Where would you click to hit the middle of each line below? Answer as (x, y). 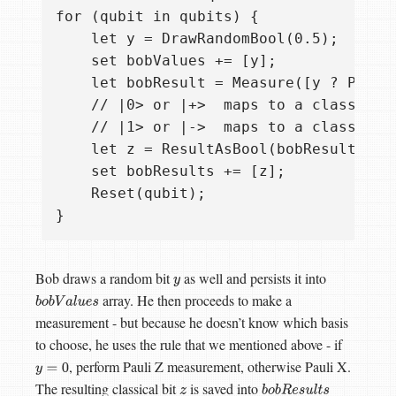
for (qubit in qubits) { (157, 16)
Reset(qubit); (131, 193)
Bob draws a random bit (104, 278)
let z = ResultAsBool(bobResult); (215, 148)
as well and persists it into (253, 278)
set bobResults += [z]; (171, 171)
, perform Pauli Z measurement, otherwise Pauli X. (209, 366)
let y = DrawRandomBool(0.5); (197, 38)
